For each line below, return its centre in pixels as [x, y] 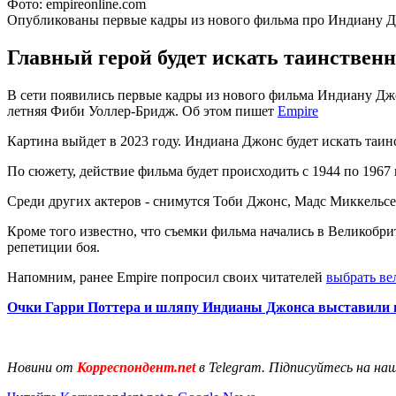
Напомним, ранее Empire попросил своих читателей [167, 277]
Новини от [40, 367]
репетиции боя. [53, 247]
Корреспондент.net [136, 367]
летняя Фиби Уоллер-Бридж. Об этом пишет [142, 110]
